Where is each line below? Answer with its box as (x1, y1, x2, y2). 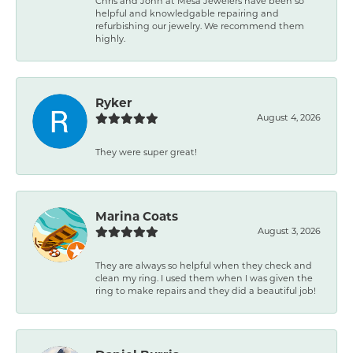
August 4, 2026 (257, 111, 321, 124)
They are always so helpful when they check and (95, 259, 312, 272)
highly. (95, 32, 125, 45)
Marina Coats (95, 208, 178, 225)
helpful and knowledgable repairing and (95, 7, 279, 20)
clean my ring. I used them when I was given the (95, 272, 313, 284)
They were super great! (95, 146, 197, 158)
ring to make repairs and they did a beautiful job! (95, 284, 316, 297)
